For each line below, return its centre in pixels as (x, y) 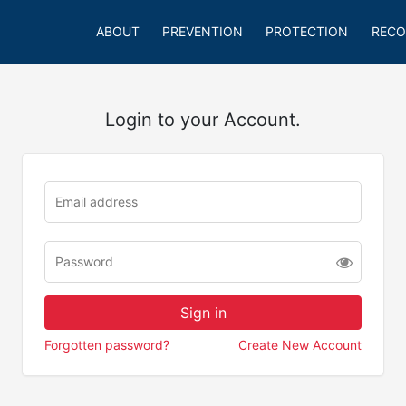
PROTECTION (307, 31)
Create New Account (300, 345)
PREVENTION (202, 31)
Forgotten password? (107, 345)
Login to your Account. (203, 120)
